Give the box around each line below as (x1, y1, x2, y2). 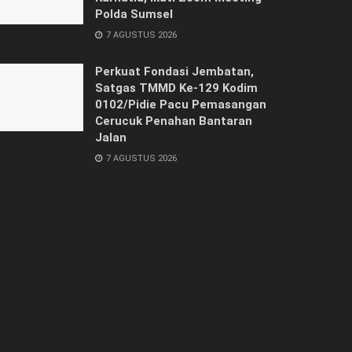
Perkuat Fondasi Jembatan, (95, 64, 254, 79)
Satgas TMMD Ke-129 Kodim (95, 80, 258, 95)
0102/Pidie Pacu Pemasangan (95, 97, 266, 112)
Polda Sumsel (95, 6, 173, 21)
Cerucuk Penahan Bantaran (95, 113, 252, 128)
